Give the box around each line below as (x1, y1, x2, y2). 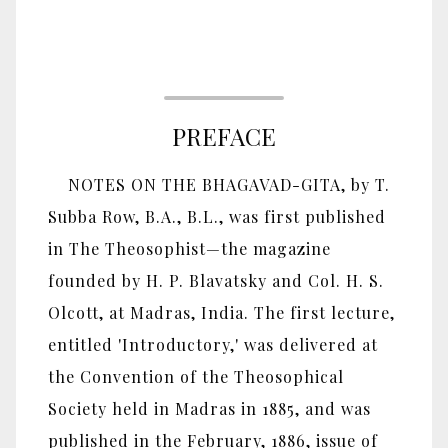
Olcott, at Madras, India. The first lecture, (48, 302, 395, 324)
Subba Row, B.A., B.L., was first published (48, 206, 386, 228)
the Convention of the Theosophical (48, 366, 344, 388)
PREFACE (172, 120, 276, 153)
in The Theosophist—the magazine (48, 238, 331, 260)
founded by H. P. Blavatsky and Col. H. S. (48, 270, 384, 292)
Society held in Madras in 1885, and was (48, 398, 371, 420)
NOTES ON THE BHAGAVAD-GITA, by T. (48, 174, 390, 196)
